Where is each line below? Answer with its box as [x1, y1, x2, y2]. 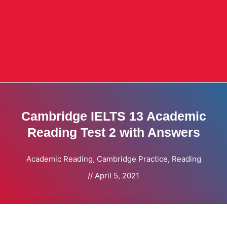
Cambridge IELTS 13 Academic [21, 109, 206, 124]
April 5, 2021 [95, 171, 139, 181]
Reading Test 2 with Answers [27, 125, 200, 140]
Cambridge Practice [96, 154, 168, 164]
